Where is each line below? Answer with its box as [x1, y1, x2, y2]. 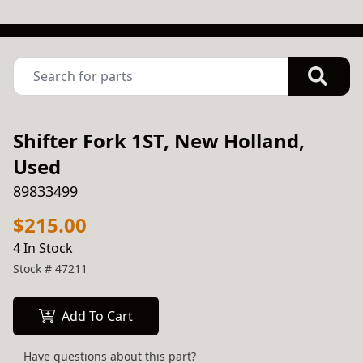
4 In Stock [13, 239, 73, 257]
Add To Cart [62, 307, 133, 325]
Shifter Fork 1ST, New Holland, [13, 127, 305, 154]
